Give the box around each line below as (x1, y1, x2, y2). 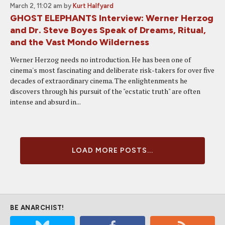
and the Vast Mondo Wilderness (10, 37, 149, 48)
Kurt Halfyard (73, 2, 114, 10)
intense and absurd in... (10, 97, 81, 106)
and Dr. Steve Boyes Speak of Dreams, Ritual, (10, 25, 206, 36)
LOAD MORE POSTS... (72, 146, 153, 155)
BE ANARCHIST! (10, 204, 64, 211)
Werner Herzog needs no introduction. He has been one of (10, 55, 191, 64)
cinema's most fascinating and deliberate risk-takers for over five (10, 65, 214, 75)
